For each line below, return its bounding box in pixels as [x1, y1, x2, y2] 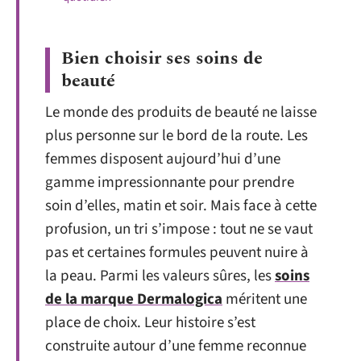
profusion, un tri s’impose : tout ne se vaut [45, 218, 313, 240]
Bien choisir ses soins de [61, 45, 263, 72]
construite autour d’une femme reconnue [45, 335, 306, 357]
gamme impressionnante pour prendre [45, 172, 294, 193]
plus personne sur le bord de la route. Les [45, 125, 308, 147]
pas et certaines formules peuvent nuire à [45, 242, 309, 263]
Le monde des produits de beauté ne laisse [45, 102, 317, 123]
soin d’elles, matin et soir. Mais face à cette [45, 195, 317, 217]
